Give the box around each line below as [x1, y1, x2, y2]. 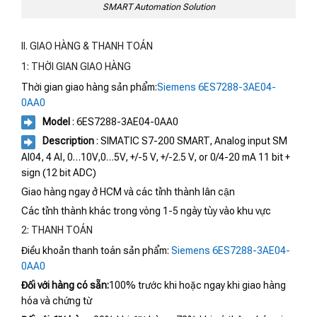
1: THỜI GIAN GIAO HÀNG [21, 60, 131, 72]
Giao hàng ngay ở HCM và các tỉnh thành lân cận [21, 185, 235, 197]
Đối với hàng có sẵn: [21, 279, 109, 291]
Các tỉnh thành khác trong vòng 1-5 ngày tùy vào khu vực [21, 204, 271, 217]
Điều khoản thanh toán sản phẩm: [21, 244, 171, 256]
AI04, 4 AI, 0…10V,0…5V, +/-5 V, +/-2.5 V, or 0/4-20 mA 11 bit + [21, 151, 290, 163]
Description [42, 135, 94, 147]
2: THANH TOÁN [21, 224, 93, 236]
